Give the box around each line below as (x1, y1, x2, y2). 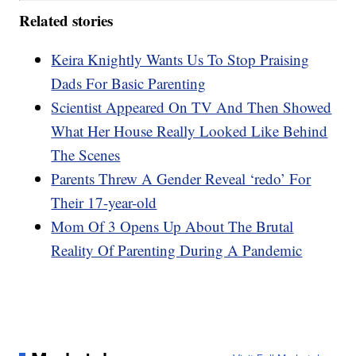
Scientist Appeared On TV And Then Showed (51, 96, 332, 117)
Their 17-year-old (51, 192, 157, 212)
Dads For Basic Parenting (51, 72, 207, 93)
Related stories (19, 9, 114, 31)
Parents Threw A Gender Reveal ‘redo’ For (51, 168, 311, 188)
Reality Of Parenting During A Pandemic (51, 239, 303, 260)
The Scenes (51, 144, 121, 164)
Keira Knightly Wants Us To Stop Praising (51, 48, 310, 69)
